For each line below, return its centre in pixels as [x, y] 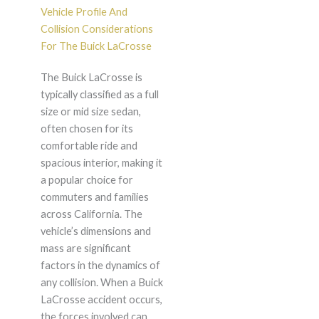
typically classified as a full [99, 95]
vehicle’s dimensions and [95, 231]
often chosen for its [87, 129]
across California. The [91, 214]
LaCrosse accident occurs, [101, 300]
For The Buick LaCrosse [96, 46]
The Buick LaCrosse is [91, 78]
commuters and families [94, 197]
